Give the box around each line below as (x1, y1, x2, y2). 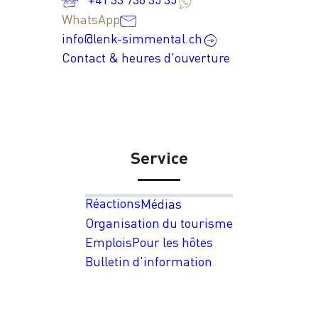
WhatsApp (61, 11, 120, 27)
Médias (141, 195, 182, 212)
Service (130, 147, 188, 168)
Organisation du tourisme (85, 214, 233, 231)
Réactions (85, 194, 141, 211)
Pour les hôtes (132, 234, 213, 250)
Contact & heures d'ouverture (61, 49, 230, 65)
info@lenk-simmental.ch (61, 30, 202, 46)
